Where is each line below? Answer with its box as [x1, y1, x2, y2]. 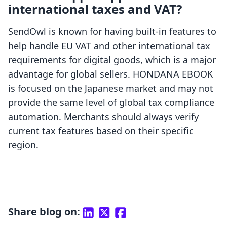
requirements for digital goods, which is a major [8, 54, 216, 66]
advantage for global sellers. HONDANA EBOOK [8, 68, 213, 81]
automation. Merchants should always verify [8, 110, 199, 123]
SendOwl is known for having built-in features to [8, 25, 216, 38]
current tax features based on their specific [8, 125, 194, 137]
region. [8, 139, 39, 152]
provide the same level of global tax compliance [8, 96, 214, 109]
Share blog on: [8, 205, 80, 219]
